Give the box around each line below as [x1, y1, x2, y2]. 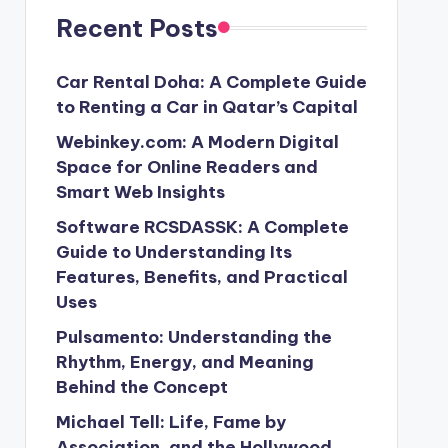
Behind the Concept [55, 375, 228, 398]
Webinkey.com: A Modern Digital [55, 130, 339, 153]
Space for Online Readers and [55, 155, 318, 178]
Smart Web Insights [55, 180, 225, 203]
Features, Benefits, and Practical [55, 265, 348, 288]
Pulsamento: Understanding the [55, 325, 332, 348]
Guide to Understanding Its [55, 240, 292, 263]
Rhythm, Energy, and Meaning [55, 350, 314, 373]
